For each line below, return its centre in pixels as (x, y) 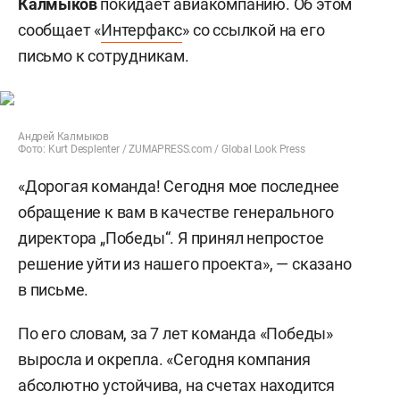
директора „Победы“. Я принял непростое (171, 238)
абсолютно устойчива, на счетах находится (176, 385)
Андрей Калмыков (63, 137)
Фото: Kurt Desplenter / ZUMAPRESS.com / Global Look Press (162, 149)
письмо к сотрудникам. (104, 56)
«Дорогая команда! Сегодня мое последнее (179, 186)
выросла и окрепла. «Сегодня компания (164, 359)
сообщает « (60, 30)
